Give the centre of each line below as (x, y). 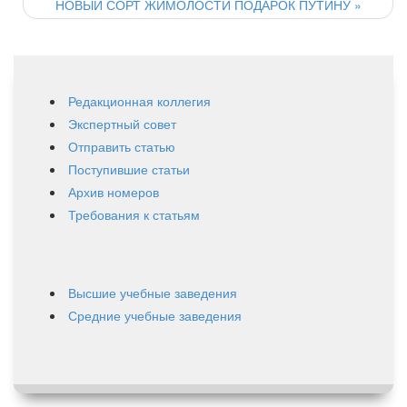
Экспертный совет (122, 123)
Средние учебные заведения (155, 315)
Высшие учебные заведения (153, 292)
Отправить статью (122, 146)
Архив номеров (114, 191)
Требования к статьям (134, 214)
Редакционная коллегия (139, 100)
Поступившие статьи (129, 169)
